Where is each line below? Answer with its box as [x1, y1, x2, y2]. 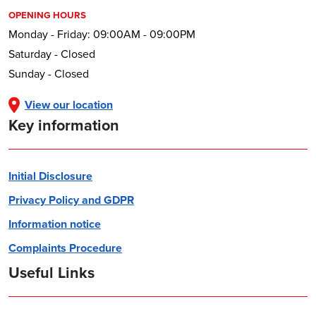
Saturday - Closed [8, 46, 95, 63]
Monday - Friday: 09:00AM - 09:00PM [8, 26, 195, 43]
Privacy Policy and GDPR [8, 192, 134, 209]
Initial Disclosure [8, 168, 92, 185]
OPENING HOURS [8, 8, 86, 23]
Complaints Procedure [8, 240, 122, 257]
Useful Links [8, 262, 95, 285]
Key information [8, 114, 119, 138]
